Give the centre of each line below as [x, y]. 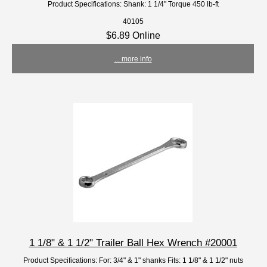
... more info [133, 58]
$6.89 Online [133, 35]
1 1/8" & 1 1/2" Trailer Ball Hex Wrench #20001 [133, 242]
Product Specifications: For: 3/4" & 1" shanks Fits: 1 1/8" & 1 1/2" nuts [133, 260]
